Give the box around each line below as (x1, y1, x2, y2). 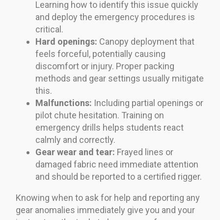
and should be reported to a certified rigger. (35, 171, 202, 182)
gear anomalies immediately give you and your (16, 204, 195, 215)
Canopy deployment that (97, 36, 194, 47)
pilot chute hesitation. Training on (35, 110, 164, 120)
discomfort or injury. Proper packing (35, 60, 174, 71)
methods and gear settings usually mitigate (35, 73, 204, 83)
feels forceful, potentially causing (35, 48, 165, 59)
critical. (35, 24, 63, 34)
